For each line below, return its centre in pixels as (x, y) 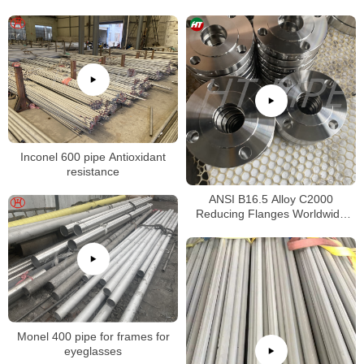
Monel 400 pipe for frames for (93, 336)
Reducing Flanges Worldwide (271, 214)
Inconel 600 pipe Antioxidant (93, 157)
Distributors (271, 229)
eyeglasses (93, 351)
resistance (93, 172)
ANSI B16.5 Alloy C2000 (271, 199)
